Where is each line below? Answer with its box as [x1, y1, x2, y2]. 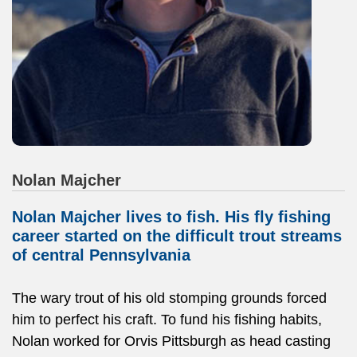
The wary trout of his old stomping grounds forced [12, 289, 327, 306]
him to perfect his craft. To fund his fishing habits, [12, 311, 322, 328]
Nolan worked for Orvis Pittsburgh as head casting [12, 332, 331, 349]
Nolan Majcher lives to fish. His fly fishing [12, 208, 331, 226]
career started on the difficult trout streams [12, 227, 342, 245]
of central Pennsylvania [12, 246, 190, 265]
